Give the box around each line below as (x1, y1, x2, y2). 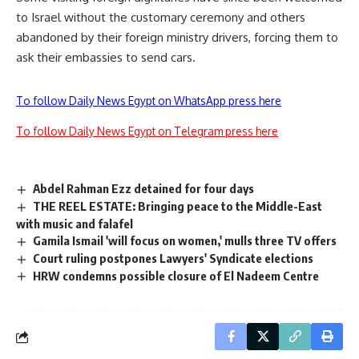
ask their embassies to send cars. (16, 50, 196, 65)
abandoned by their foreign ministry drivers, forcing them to (16, 30, 338, 45)
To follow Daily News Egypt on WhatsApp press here (16, 94, 281, 107)
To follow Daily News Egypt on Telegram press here (16, 124, 278, 138)
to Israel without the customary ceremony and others (16, 10, 305, 25)
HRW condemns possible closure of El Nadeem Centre (33, 268, 320, 283)
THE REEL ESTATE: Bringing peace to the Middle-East (33, 198, 323, 213)
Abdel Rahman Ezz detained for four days (33, 181, 255, 196)
